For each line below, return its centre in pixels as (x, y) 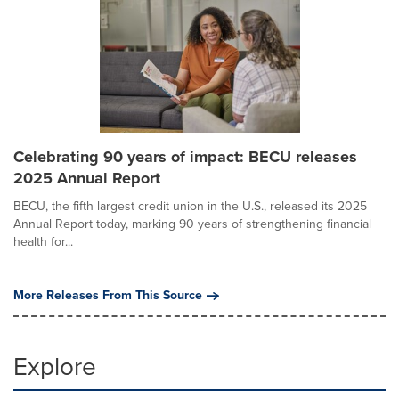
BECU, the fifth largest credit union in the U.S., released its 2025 (190, 206)
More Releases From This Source (108, 295)
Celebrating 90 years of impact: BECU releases (185, 157)
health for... (43, 242)
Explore (55, 366)
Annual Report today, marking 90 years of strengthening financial (192, 224)
